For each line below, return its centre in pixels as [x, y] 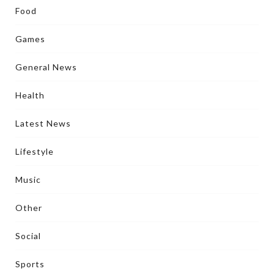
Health [30, 95]
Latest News [43, 123]
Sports [30, 264]
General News [46, 67]
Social [28, 235]
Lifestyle [35, 151]
